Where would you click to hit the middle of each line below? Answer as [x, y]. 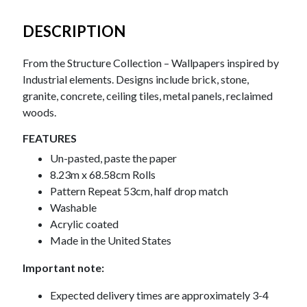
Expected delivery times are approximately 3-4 [160, 295]
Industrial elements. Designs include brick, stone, [136, 79]
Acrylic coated [85, 224]
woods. [40, 112]
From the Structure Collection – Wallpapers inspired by [151, 63]
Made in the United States [111, 241]
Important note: [64, 268]
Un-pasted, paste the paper [114, 158]
